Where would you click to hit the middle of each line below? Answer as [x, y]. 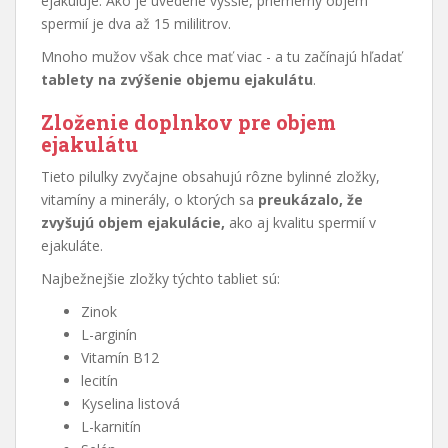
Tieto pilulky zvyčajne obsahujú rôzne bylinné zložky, [210, 176]
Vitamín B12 [120, 357]
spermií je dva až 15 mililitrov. [136, 23]
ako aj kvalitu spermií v [300, 222]
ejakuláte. [72, 245]
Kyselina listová [130, 403]
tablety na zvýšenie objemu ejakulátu [177, 79]
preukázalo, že [310, 199]
